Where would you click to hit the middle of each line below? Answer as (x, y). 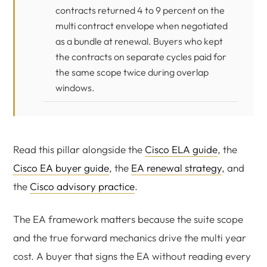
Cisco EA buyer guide (61, 168)
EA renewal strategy (176, 168)
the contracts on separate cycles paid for (141, 57)
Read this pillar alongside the (79, 149)
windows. (75, 88)
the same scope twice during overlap (132, 72)
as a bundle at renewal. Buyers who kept (139, 41)
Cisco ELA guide (181, 149)
